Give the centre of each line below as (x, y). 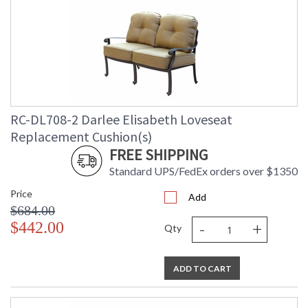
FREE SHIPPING (158, 155)
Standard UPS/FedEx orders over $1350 (203, 171)
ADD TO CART (202, 269)
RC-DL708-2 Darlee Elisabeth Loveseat (121, 120)
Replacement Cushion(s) (81, 137)
